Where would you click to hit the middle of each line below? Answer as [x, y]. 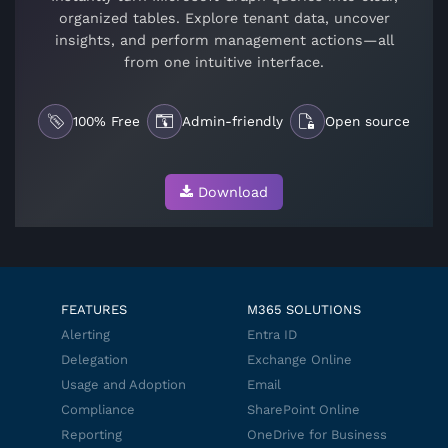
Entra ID [272, 334]
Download [233, 192]
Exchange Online [299, 359]
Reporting [91, 434]
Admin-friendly [232, 121]
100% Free [107, 121]
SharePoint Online [303, 409]
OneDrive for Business [317, 434]
